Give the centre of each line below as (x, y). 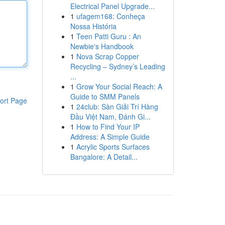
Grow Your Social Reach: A (119, 86)
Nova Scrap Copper (107, 56)
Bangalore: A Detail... (104, 157)
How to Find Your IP (108, 127)
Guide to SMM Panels (105, 96)
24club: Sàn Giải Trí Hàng (117, 106)
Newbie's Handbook (102, 46)
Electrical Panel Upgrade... (112, 6)
